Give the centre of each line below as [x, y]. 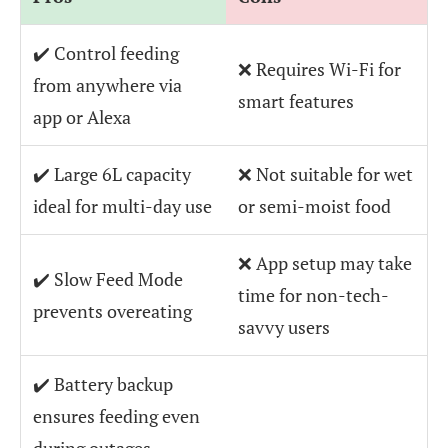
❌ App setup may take [325, 262]
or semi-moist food [314, 205]
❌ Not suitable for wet [325, 173]
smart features [296, 100]
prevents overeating [112, 310]
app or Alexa [82, 116]
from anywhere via [107, 84]
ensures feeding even [116, 415]
